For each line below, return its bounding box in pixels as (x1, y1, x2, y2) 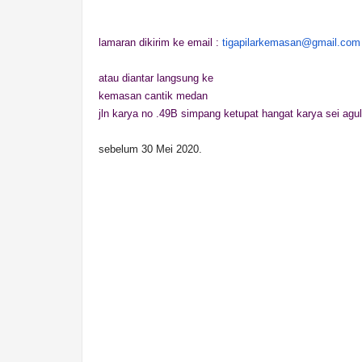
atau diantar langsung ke (99, 72, 217, 84)
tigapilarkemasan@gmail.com (222, 36, 360, 48)
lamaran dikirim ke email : (99, 36, 219, 48)
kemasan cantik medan (99, 90, 208, 102)
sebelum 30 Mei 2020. (99, 143, 202, 155)
